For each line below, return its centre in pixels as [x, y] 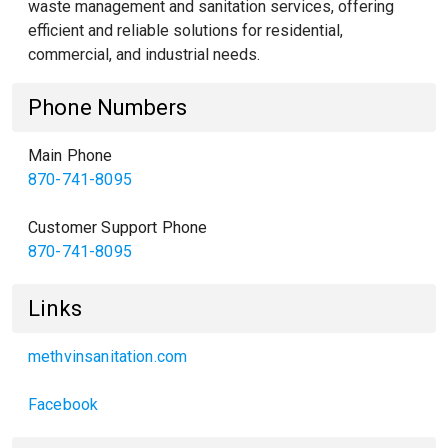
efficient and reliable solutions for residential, [185, 30]
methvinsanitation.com [108, 356]
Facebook [63, 404]
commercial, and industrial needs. [144, 54]
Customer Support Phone [118, 227]
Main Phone [70, 155]
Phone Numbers [107, 107]
